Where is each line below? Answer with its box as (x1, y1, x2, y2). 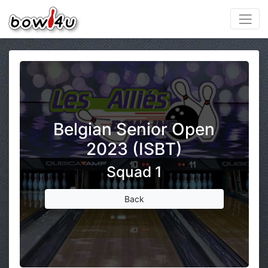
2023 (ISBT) (86, 138, 182, 159)
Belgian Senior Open (53, 118, 215, 139)
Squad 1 (106, 162, 162, 181)
